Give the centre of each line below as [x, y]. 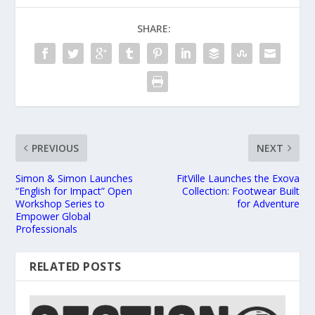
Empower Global [53, 217]
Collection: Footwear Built [240, 191]
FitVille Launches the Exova [238, 179]
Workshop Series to [60, 204]
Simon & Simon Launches [75, 179]
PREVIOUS [56, 148]
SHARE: [154, 29]
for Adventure [268, 204]
